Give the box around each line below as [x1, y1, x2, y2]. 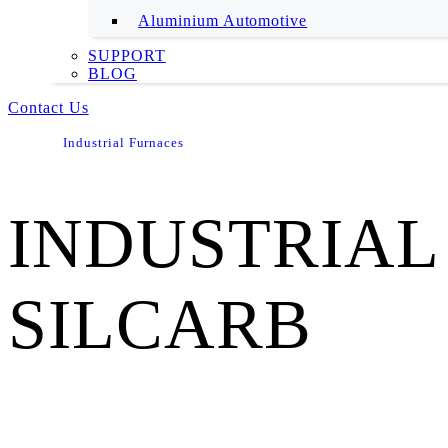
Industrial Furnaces [63, 135, 185, 150]
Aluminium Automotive [138, 12, 308, 29]
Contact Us [8, 99, 89, 116]
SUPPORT [88, 47, 166, 64]
